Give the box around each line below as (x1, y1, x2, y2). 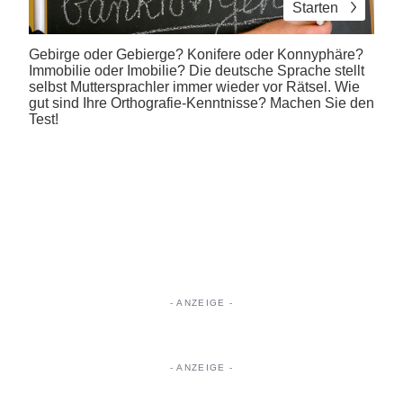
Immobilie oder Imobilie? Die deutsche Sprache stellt (29, 63, 364, 78)
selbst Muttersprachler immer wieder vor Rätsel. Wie (29, 79, 360, 94)
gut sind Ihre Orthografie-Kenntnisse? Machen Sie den (29, 95, 374, 111)
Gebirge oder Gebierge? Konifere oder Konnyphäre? (29, 47, 363, 62)
